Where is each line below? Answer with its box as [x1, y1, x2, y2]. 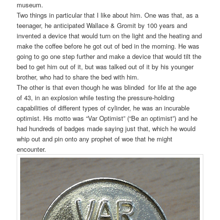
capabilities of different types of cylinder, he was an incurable [17, 103, 190, 112]
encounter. [17, 144, 47, 154]
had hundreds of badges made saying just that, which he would [17, 123, 196, 133]
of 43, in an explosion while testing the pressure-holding [17, 92, 175, 102]
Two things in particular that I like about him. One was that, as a [17, 10, 199, 20]
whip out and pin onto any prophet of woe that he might [17, 134, 173, 143]
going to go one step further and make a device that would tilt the [17, 51, 202, 61]
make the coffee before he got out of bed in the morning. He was [17, 41, 200, 51]
